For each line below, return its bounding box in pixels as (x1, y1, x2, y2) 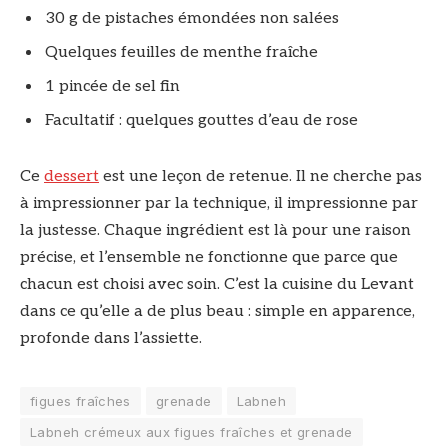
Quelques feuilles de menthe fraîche (45, 42, 318, 62)
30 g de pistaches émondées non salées (45, 8, 339, 28)
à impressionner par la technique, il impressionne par (20, 193, 418, 213)
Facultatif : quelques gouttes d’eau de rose (45, 110, 358, 130)
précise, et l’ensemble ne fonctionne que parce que (20, 247, 398, 267)
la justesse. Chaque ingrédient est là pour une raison (20, 220, 411, 240)
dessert (44, 166, 99, 186)
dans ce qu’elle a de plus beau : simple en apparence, (20, 301, 415, 321)
